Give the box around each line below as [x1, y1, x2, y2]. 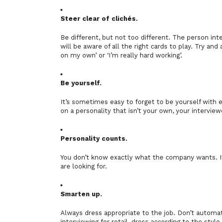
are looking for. [60, 163, 107, 170]
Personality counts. [60, 135, 127, 142]
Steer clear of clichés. [60, 15, 138, 22]
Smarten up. [60, 190, 102, 198]
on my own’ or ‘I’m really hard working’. [60, 52, 182, 59]
